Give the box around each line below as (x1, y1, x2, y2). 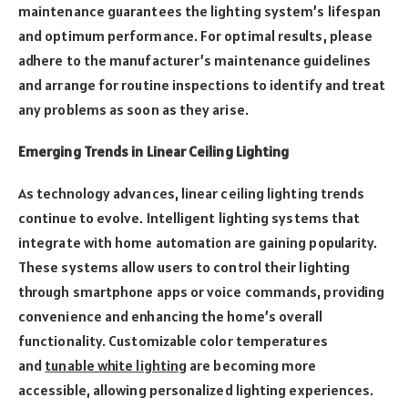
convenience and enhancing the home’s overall (18, 306, 323, 325)
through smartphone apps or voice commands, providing (18, 281, 385, 301)
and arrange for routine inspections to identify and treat (18, 75, 386, 94)
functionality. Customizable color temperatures (18, 331, 328, 350)
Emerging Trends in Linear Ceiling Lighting (18, 141, 290, 160)
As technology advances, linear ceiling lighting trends (18, 183, 365, 202)
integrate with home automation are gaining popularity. (18, 232, 378, 251)
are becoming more (187, 355, 317, 374)
